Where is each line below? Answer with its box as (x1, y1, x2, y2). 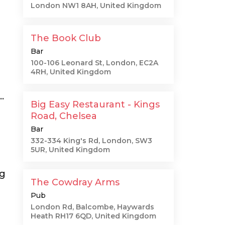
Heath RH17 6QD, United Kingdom (31, 211, 156, 220)
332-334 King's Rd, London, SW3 (31, 136, 152, 145)
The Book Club (31, 33, 101, 44)
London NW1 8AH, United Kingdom (31, 1, 161, 10)
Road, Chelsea (31, 110, 97, 122)
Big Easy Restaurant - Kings (31, 99, 160, 110)
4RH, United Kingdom (31, 67, 111, 76)
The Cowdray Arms (31, 177, 120, 188)
